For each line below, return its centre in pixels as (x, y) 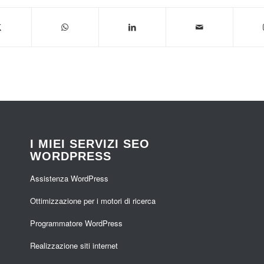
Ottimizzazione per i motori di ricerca (93, 200)
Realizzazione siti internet (74, 245)
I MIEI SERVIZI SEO (90, 143)
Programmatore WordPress (77, 223)
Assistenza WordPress (70, 178)
